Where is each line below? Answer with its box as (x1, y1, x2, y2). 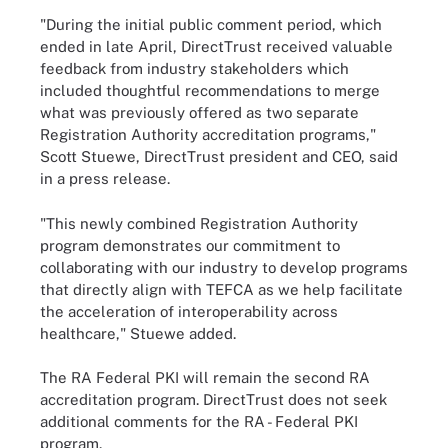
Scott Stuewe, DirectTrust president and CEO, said (40, 148, 398, 165)
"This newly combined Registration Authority (40, 214, 358, 232)
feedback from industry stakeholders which (40, 60, 349, 77)
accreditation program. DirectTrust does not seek (40, 391, 387, 408)
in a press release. (40, 170, 170, 187)
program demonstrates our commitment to (40, 236, 340, 254)
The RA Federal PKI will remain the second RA (40, 369, 370, 386)
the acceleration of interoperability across (40, 302, 338, 320)
